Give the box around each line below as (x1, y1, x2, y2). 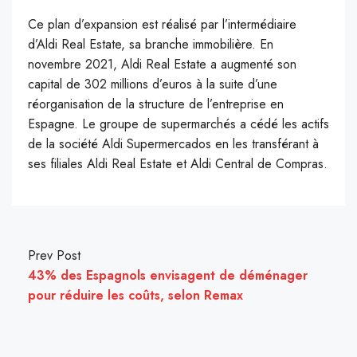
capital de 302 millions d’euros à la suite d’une (28, 75, 277, 94)
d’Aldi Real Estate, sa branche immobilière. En (28, 35, 273, 54)
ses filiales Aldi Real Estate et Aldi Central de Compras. (28, 155, 328, 174)
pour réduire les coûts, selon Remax (28, 286, 243, 305)
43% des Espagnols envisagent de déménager (28, 266, 308, 285)
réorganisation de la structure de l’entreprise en (28, 95, 284, 114)
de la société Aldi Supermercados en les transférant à (28, 135, 319, 154)
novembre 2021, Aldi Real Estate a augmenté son (28, 55, 296, 74)
